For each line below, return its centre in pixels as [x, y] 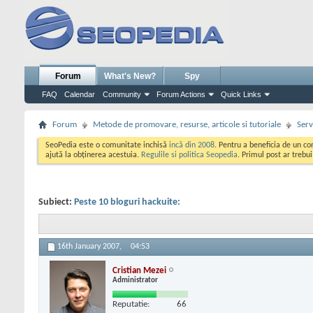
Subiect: [56, 202]
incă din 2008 [192, 145]
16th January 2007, [90, 247]
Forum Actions [181, 94]
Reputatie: [131, 304]
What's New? [130, 76]
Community [122, 94]
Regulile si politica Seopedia [189, 155]
